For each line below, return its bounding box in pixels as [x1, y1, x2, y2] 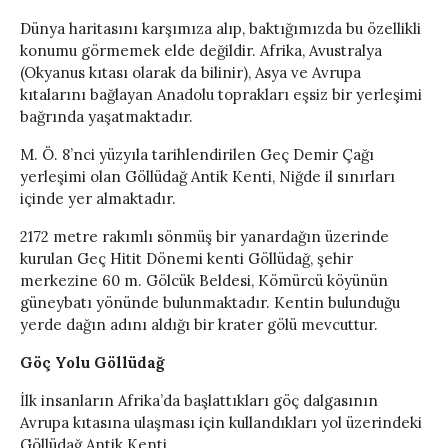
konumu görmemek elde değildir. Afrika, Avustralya [20, 41, 382, 61]
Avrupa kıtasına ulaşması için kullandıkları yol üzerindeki [20, 413, 422, 433]
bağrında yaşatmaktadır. [20, 107, 193, 127]
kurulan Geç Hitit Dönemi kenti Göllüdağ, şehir [20, 249, 353, 269]
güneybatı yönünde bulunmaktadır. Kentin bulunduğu [20, 293, 400, 313]
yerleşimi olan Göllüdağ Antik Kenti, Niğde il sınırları [20, 167, 395, 187]
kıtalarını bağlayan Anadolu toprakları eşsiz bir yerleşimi [20, 85, 422, 105]
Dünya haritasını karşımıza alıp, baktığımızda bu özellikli [20, 19, 421, 39]
